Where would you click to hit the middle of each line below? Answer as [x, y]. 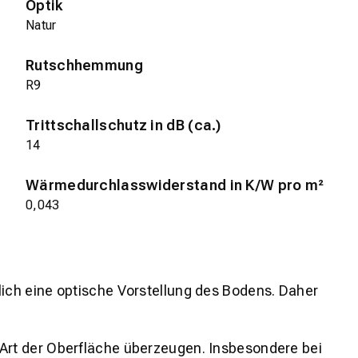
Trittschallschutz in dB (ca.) [123, 125]
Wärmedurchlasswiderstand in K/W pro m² [175, 185]
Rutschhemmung [84, 66]
